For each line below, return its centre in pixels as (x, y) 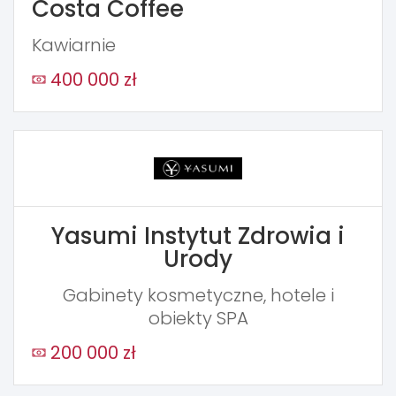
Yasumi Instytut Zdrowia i (198, 236)
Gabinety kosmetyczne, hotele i (198, 295)
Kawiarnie (74, 45)
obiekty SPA (198, 318)
